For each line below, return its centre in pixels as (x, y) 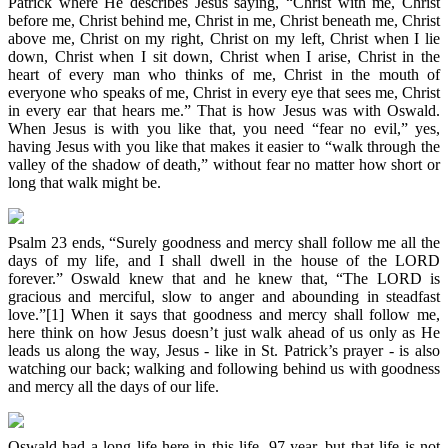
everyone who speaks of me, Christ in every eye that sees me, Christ (224, 92)
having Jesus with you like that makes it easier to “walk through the (224, 146)
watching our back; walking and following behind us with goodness (224, 368)
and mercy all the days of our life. (113, 386)
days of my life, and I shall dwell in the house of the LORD (224, 260)
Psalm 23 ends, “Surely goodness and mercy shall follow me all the (224, 242)
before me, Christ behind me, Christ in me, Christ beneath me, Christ (224, 20)
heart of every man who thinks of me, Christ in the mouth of (224, 74)
